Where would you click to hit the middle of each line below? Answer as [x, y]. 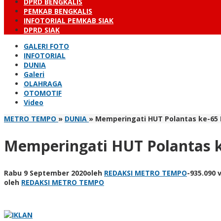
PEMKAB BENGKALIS [58, 11]
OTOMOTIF [43, 93]
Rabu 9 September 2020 [45, 173]
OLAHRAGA [43, 84]
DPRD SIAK [42, 30]
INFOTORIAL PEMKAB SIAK [69, 20]
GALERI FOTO [46, 46]
